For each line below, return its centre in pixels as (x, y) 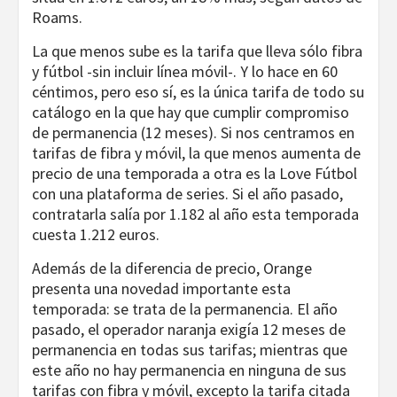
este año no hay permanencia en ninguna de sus (189, 370)
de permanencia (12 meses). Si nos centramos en (193, 133)
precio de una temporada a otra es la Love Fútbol (195, 174)
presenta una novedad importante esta (161, 289)
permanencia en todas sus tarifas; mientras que (190, 350)
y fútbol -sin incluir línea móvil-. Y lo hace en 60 (185, 72)
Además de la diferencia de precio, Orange (172, 269)
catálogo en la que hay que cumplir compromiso (191, 113)
